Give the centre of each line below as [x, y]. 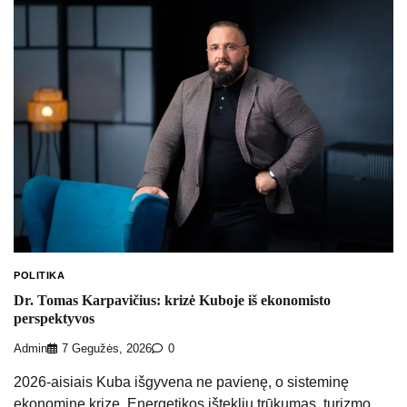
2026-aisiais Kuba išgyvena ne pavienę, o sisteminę [181, 382]
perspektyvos [54, 319]
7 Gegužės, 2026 [107, 348]
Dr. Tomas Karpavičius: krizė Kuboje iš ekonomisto [172, 301]
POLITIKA [39, 276]
